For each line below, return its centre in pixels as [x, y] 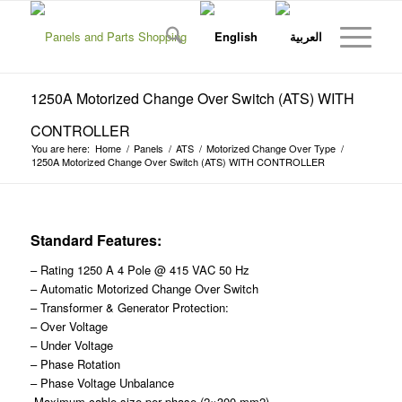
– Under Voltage [71, 345]
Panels [148, 148]
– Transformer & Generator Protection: [129, 308]
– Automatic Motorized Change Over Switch [144, 289]
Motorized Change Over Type [271, 148]
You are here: [60, 148]
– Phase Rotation [75, 364]
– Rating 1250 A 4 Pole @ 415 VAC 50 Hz [140, 270]
